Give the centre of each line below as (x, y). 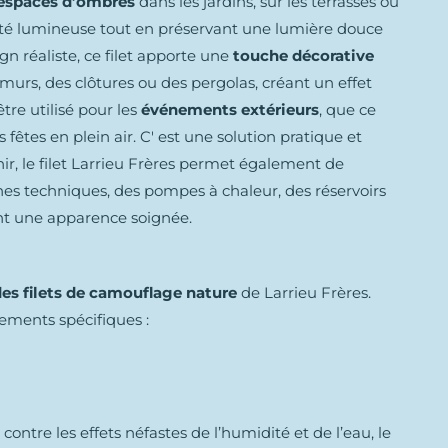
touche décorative (303, 55)
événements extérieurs (230, 109)
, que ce (347, 109)
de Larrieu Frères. (304, 292)
